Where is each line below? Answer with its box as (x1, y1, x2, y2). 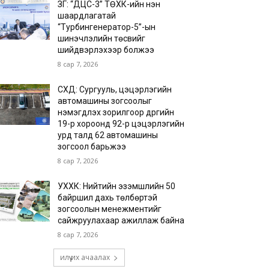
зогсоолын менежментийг (58, 204, 162, 214)
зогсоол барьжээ (58, 142, 127, 151)
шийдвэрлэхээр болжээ (58, 45, 155, 55)
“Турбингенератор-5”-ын (58, 22, 156, 32)
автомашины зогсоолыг (58, 96, 153, 106)
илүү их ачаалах (59, 252, 110, 262)
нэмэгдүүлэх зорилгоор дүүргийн (58, 107, 175, 117)
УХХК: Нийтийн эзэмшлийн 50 (58, 181, 176, 191)
